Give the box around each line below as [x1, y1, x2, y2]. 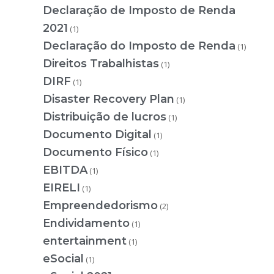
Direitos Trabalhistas [43, 57, 159, 71]
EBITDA [43, 163, 87, 177]
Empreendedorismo [43, 199, 158, 213]
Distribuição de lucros [43, 110, 166, 124]
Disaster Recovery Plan [43, 92, 174, 106]
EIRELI [43, 181, 80, 195]
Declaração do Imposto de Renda [43, 39, 235, 53]
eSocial [43, 252, 84, 266]
